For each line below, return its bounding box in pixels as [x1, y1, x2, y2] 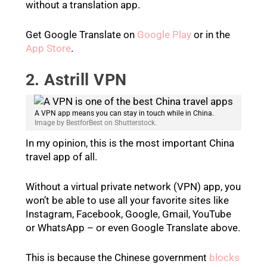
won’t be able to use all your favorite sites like [25, 194, 229, 207]
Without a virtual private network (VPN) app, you [25, 181, 241, 193]
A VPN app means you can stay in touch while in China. [34, 108, 214, 117]
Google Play [136, 28, 191, 41]
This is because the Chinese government [25, 252, 209, 264]
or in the [191, 28, 230, 41]
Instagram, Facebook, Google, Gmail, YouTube [25, 208, 231, 221]
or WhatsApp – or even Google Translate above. [25, 222, 240, 234]
